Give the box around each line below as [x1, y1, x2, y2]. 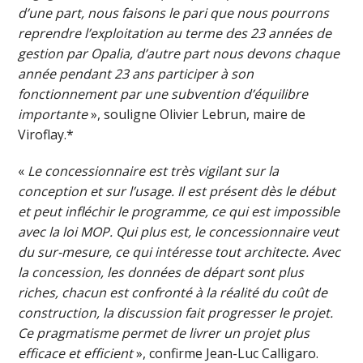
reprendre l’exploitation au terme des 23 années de [18, 24, 332, 43]
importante [18, 105, 88, 124]
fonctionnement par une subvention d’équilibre [18, 85, 309, 104]
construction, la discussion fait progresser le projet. [18, 304, 334, 322]
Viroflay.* [18, 126, 75, 144]
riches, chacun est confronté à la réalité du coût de [18, 284, 328, 302]
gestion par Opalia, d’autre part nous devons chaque [18, 45, 340, 63]
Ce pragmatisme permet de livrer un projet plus [18, 324, 310, 343]
